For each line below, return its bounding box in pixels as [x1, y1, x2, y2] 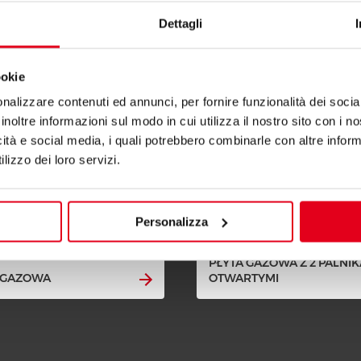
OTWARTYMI [209, 271, 279, 286]
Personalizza [135, 214, 208, 229]
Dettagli [158, 16, 203, 31]
